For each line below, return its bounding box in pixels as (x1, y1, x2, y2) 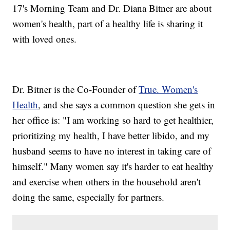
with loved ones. (12, 32, 77, 46)
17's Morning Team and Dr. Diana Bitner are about (12, 2, 212, 15)
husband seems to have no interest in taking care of (12, 144, 212, 158)
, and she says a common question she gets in (38, 98, 216, 111)
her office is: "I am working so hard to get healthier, (12, 113, 214, 127)
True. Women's (139, 83, 198, 96)
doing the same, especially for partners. (12, 190, 165, 204)
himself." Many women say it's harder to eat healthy (12, 160, 214, 173)
